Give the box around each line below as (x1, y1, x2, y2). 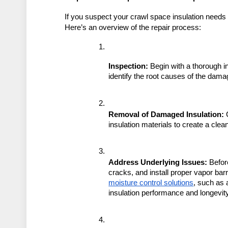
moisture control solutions (108, 179, 194, 187)
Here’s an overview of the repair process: (65, 23, 202, 32)
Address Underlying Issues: (108, 158, 208, 167)
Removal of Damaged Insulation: (108, 110, 224, 119)
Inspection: (108, 62, 149, 71)
